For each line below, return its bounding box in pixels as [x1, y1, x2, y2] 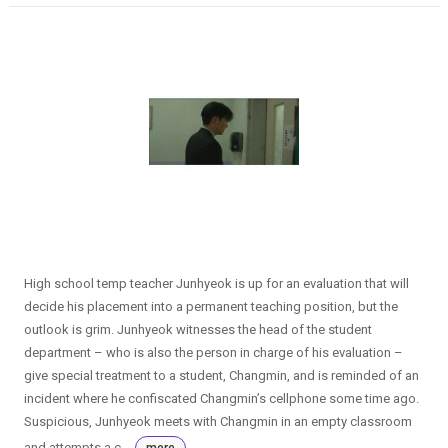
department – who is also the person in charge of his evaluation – [23, 344, 403, 360]
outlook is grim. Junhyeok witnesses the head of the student [23, 321, 372, 337]
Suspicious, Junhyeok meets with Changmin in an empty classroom [23, 413, 412, 429]
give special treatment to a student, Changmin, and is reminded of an [23, 367, 419, 383]
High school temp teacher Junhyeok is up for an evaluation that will [23, 275, 409, 291]
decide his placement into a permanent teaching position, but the [23, 298, 398, 314]
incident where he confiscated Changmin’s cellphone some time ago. [23, 390, 419, 406]
